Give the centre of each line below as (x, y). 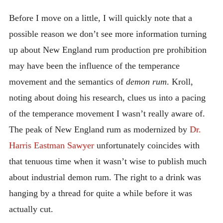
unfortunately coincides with (147, 145)
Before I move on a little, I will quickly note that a (100, 18)
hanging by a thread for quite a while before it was (100, 193)
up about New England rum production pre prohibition (108, 50)
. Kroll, (180, 81)
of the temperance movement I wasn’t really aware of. (107, 113)
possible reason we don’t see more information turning (108, 34)
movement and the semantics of (67, 81)
